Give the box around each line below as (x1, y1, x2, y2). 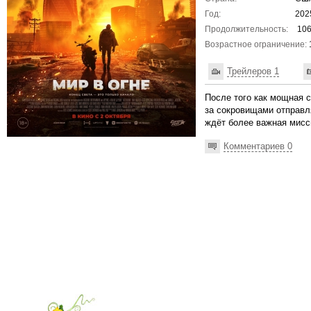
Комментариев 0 (224, 140, 292, 151)
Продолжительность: (205, 24, 288, 34)
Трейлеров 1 (227, 65, 279, 76)
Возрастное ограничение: (205, 40, 307, 49)
